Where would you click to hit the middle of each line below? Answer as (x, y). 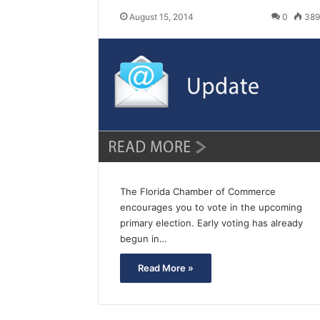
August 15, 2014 (161, 17)
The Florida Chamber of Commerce (198, 192)
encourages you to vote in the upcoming (211, 207)
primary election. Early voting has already (211, 223)
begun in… (144, 239)
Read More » (166, 268)
